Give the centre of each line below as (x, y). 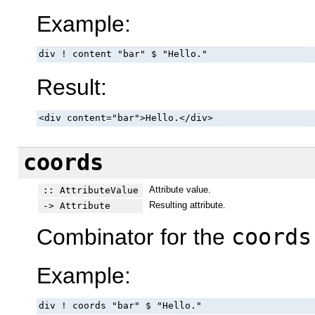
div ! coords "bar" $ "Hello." (121, 306)
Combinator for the (134, 237)
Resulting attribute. (187, 205)
